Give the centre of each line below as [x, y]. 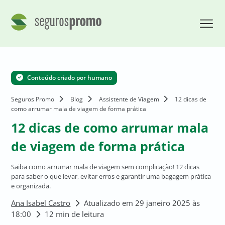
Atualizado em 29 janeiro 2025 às [142, 203]
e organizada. [31, 186]
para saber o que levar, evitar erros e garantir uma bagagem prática [111, 176]
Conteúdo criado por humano [69, 78]
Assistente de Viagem [130, 99]
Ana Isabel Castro [41, 203]
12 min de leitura [75, 214]
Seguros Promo [33, 99]
